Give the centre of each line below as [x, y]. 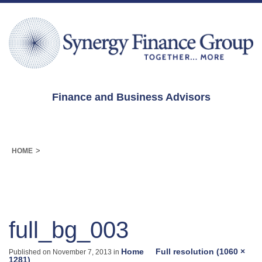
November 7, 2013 [82, 252]
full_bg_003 [69, 230]
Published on [31, 252]
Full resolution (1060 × [200, 252]
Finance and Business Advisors [131, 97]
